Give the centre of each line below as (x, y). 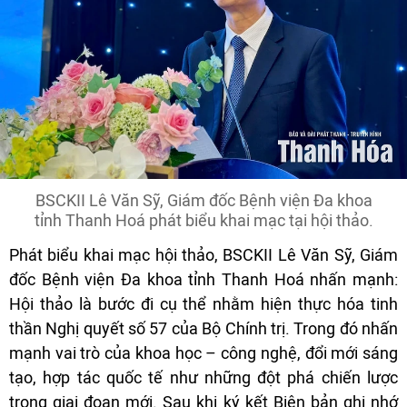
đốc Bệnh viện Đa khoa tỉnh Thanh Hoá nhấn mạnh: (203, 279)
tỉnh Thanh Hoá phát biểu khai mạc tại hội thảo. (203, 220)
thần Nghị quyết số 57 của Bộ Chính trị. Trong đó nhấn (203, 328)
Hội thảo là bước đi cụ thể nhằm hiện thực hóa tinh (203, 303)
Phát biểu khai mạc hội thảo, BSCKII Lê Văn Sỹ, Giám (203, 254)
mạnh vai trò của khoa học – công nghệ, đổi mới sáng (203, 352)
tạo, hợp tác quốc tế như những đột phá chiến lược (203, 377)
